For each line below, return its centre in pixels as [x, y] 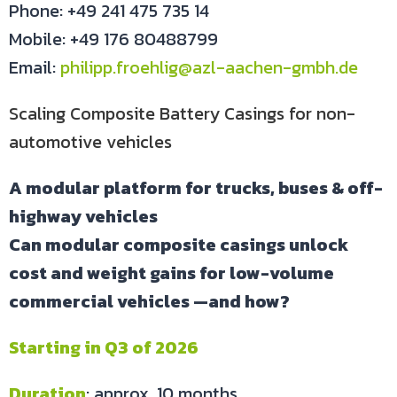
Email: [35, 67]
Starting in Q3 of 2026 [104, 347]
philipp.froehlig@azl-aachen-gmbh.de [209, 67]
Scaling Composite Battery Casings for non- [182, 113]
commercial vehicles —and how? [149, 301]
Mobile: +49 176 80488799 [113, 39]
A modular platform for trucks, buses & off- [196, 188]
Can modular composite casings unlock [179, 245]
